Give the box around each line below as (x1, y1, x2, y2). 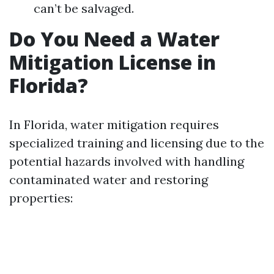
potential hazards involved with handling (9, 154, 244, 169)
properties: (9, 190, 73, 206)
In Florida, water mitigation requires (9, 117, 219, 132)
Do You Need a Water (9, 26, 220, 52)
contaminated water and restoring (9, 172, 208, 187)
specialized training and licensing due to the (9, 135, 264, 150)
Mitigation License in (9, 49, 216, 75)
